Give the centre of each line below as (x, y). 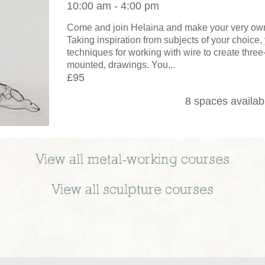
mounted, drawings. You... (121, 64)
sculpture (132, 190)
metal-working (132, 160)
